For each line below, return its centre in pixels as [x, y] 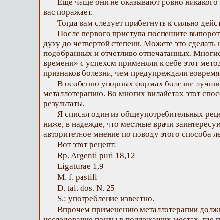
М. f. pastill [77, 177]
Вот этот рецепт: [87, 145]
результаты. [64, 103]
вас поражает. [68, 12]
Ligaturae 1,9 [81, 166]
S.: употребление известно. [106, 199]
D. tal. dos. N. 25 [86, 188]
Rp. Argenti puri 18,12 [96, 155]
